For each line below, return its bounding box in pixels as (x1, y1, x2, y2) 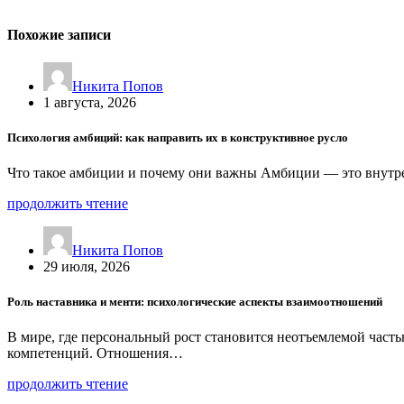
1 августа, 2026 (43, 94, 136, 110)
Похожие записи (7, 26, 111, 42)
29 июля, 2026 (43, 259, 130, 275)
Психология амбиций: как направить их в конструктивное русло (7, 130, 348, 144)
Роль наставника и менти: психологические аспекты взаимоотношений (7, 295, 382, 309)
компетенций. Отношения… (7, 345, 183, 362)
